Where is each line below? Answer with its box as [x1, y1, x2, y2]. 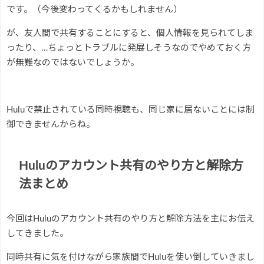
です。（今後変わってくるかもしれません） [6, 5, 182, 14]
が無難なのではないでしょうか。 [6, 58, 139, 67]
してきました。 [6, 229, 68, 239]
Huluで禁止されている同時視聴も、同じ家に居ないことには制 [6, 105, 255, 114]
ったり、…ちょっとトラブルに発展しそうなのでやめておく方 [6, 43, 251, 52]
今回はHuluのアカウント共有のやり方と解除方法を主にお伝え [6, 214, 255, 224]
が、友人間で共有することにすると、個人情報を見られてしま [6, 28, 253, 38]
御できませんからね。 [6, 120, 95, 129]
